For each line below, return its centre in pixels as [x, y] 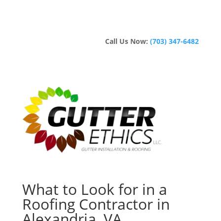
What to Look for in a [94, 189]
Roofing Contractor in [96, 204]
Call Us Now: [128, 41]
